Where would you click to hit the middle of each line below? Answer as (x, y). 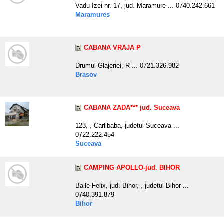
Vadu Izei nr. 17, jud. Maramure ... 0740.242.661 (145, 6)
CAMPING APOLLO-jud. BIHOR (132, 168)
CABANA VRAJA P (112, 48)
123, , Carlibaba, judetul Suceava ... (127, 126)
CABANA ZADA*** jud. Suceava (132, 108)
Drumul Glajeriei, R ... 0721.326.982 (127, 66)
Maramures (93, 15)
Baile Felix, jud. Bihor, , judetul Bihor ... (132, 186)
